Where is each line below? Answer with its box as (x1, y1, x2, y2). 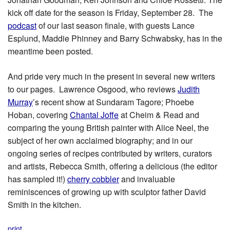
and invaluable (119, 172, 175, 185)
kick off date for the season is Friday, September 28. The (8, 6, 213, 18)
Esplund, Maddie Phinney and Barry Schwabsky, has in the (8, 32, 222, 44)
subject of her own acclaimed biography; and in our (8, 134, 193, 146)
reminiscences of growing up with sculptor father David (8, 185, 206, 198)
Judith (178, 83, 200, 95)
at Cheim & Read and (119, 108, 199, 121)
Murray (8, 95, 33, 108)
